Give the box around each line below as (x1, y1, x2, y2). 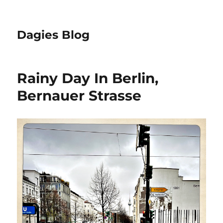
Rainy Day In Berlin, (17, 70, 159, 87)
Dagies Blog (17, 28, 90, 42)
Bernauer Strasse (17, 87, 142, 104)
